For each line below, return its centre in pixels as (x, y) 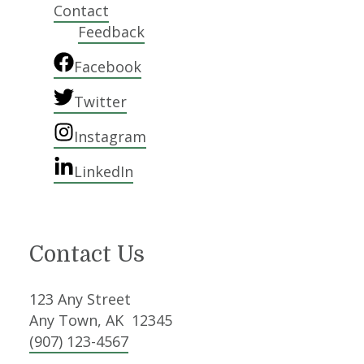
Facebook (108, 67)
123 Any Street (80, 299)
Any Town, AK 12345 (101, 320)
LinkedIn (104, 171)
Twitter (101, 102)
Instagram (110, 136)
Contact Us (87, 254)
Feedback (112, 32)
